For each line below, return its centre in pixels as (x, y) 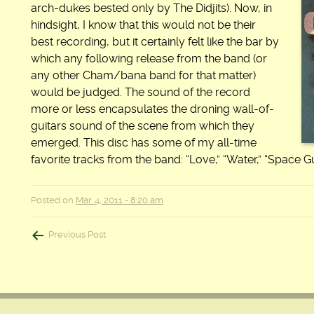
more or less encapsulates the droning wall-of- (152, 109)
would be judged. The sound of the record (141, 92)
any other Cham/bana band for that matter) (143, 75)
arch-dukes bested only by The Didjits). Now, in (151, 8)
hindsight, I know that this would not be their (143, 25)
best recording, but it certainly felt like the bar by (155, 42)
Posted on (53, 200)
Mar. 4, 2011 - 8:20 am (120, 200)
